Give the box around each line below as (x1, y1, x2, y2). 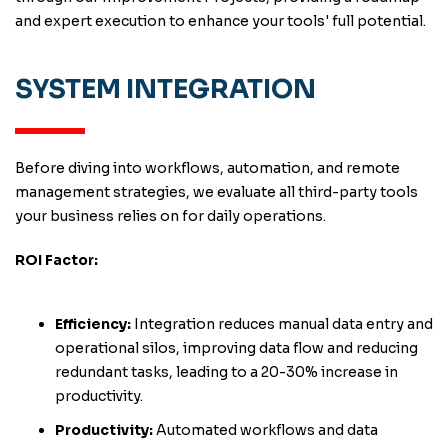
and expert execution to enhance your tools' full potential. (15, 12, 426, 30)
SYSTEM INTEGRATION (15, 73, 316, 106)
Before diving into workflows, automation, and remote (15, 159, 400, 177)
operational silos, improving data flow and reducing (55, 339, 418, 357)
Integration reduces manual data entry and (131, 315, 433, 333)
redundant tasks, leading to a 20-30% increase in (55, 363, 398, 381)
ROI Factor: (15, 251, 98, 269)
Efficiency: (55, 315, 131, 333)
